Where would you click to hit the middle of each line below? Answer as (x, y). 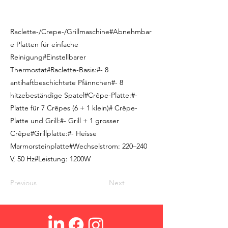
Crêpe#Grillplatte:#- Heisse (53, 133)
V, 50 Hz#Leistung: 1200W (50, 159)
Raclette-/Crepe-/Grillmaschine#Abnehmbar (81, 32)
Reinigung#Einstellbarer (48, 57)
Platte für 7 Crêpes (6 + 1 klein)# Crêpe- (74, 108)
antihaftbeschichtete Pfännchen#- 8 (67, 82)
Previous (23, 183)
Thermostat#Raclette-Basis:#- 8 (59, 70)
